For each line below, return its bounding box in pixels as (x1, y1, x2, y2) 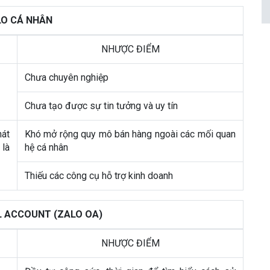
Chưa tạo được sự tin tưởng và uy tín (25, 100, 178, 111)
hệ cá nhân (25, 142, 68, 153)
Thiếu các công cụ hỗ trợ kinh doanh (25, 170, 173, 181)
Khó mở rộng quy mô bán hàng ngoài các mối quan (25, 128, 236, 140)
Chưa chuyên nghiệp (25, 72, 108, 83)
